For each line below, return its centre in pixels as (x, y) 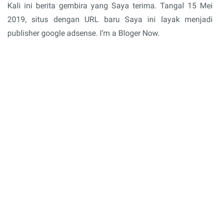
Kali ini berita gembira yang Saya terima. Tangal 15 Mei (110, 6)
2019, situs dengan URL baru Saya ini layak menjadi (110, 20)
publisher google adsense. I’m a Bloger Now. (83, 33)
